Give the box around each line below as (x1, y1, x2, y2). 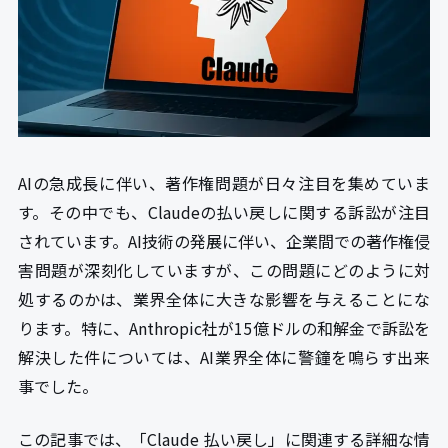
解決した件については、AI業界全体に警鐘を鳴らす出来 (18, 344, 430, 369)
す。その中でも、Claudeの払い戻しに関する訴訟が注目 (18, 199, 430, 224)
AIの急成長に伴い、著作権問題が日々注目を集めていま (18, 170, 430, 195)
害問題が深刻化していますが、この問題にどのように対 (18, 257, 430, 282)
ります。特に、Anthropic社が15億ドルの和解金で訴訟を (18, 315, 430, 340)
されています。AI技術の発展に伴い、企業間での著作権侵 (18, 228, 430, 253)
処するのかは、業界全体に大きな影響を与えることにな (18, 286, 430, 311)
